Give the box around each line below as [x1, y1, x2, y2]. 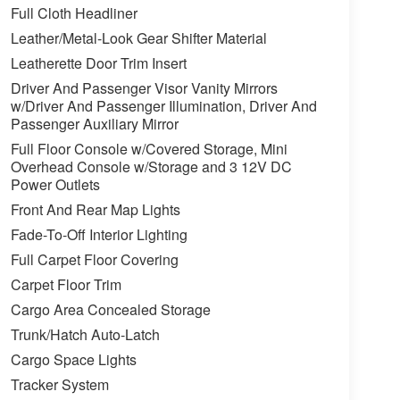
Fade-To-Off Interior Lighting [10, 224, 188, 246]
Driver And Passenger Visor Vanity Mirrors [10, 78, 278, 99]
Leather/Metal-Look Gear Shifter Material [10, 28, 267, 49]
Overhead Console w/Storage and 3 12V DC [10, 156, 292, 178]
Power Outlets [10, 174, 100, 196]
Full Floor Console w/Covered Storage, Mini [10, 138, 287, 160]
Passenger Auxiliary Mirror [10, 113, 179, 135]
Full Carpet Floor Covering [10, 249, 179, 271]
